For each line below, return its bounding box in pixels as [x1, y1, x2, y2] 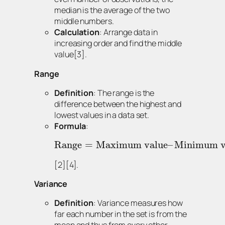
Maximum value [95, 139, 168, 152]
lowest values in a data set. [54, 109, 150, 121]
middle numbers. [54, 16, 114, 27]
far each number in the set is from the [54, 208, 187, 220]
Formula [54, 120, 86, 132]
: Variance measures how [93, 197, 183, 209]
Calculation [54, 27, 99, 38]
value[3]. [54, 49, 87, 60]
